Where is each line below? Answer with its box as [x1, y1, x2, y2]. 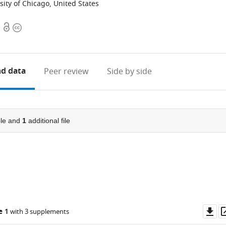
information [12, 34, 59, 46]
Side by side [107, 66, 152, 78]
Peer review [44, 66, 89, 78]
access [2, 34, 26, 46]
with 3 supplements [8, 207, 69, 216]
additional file [26, 117, 70, 125]
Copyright [12, 22, 50, 34]
